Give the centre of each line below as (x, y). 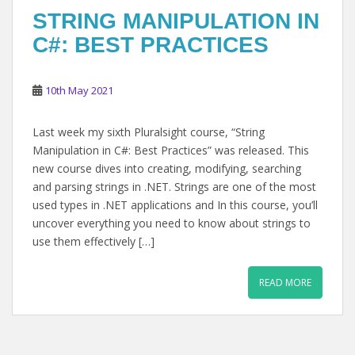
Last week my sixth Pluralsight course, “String (149, 132)
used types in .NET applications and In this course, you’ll (175, 204)
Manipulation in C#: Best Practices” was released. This (171, 150)
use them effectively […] (94, 241)
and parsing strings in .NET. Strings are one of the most (174, 186)
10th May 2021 (79, 90)
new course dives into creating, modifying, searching (167, 168)
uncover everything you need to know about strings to (172, 223)
